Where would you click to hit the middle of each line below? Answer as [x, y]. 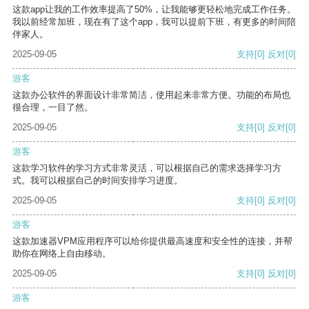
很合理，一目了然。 [53, 108]
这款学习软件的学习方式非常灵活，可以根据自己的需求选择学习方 [147, 168]
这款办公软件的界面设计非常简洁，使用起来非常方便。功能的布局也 [151, 95]
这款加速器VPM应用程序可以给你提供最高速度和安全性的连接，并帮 [152, 241]
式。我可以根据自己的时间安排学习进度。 [98, 181]
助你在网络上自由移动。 [62, 254]
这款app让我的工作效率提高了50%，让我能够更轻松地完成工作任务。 [154, 10]
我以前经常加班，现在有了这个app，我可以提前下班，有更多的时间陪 [154, 22]
